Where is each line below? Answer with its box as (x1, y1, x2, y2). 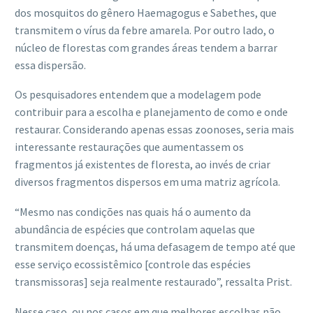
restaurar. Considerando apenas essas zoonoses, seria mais (15, 122, 294, 137)
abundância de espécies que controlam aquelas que (15, 221, 255, 236)
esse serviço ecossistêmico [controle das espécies (15, 256, 251, 271)
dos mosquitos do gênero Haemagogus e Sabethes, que (15, 5, 277, 20)
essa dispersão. (15, 57, 86, 72)
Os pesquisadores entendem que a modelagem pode (15, 87, 261, 102)
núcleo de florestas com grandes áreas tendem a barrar (15, 40, 277, 54)
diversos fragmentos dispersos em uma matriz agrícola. (15, 175, 280, 189)
